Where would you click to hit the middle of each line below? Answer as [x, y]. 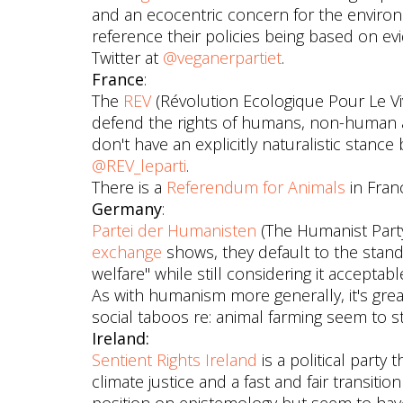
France [118, 79]
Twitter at [127, 58]
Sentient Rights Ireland [175, 360]
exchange [127, 252]
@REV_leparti [139, 166]
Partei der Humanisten [174, 230]
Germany [127, 209]
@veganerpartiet [222, 58]
